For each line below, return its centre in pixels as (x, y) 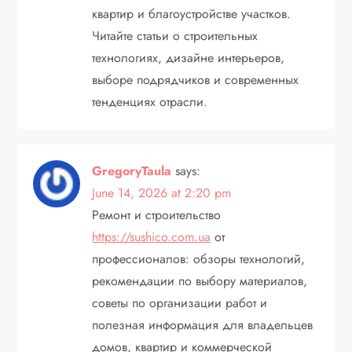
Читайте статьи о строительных (175, 35)
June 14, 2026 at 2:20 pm (162, 192)
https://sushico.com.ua (152, 236)
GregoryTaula (132, 170)
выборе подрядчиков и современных (196, 79)
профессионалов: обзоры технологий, (199, 258)
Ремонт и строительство (157, 214)
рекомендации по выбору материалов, (200, 280)
